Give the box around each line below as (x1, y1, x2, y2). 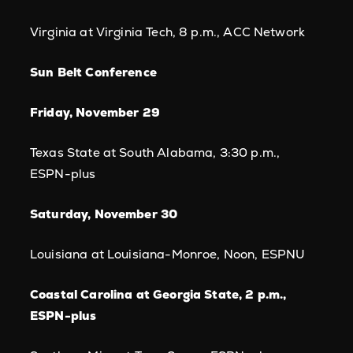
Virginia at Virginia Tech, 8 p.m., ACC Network (30, 24, 306, 40)
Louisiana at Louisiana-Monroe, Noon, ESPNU (30, 246, 306, 262)
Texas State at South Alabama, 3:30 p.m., (30, 144, 281, 161)
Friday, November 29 (30, 104, 160, 121)
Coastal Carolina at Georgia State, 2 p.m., (30, 286, 287, 303)
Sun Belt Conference (30, 64, 157, 80)
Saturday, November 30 (30, 206, 178, 222)
